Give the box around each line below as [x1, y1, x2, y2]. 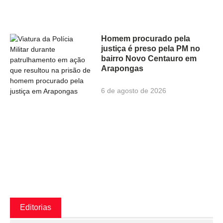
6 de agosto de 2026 [101, 87, 167, 95]
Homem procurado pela [101, 34, 191, 43]
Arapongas [101, 64, 144, 73]
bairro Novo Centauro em [101, 54, 197, 63]
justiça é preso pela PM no [101, 44, 201, 53]
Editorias [20, 203, 51, 212]
